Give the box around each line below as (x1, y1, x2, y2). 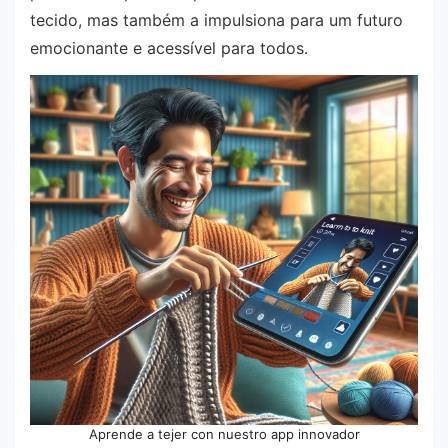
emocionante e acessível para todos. (30, 37, 308, 58)
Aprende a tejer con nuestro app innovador (88, 426, 360, 443)
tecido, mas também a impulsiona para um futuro (30, 9, 403, 30)
